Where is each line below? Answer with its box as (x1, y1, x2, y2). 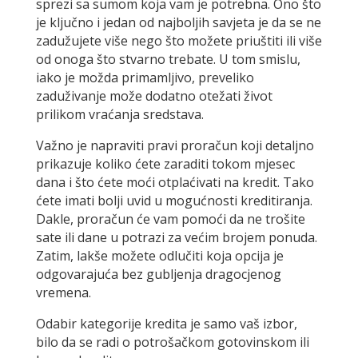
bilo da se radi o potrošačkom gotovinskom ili (35, 333, 309, 352)
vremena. (35, 284, 91, 302)
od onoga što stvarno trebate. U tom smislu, (35, 50, 300, 69)
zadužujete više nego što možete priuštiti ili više (35, 32, 322, 50)
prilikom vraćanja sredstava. (35, 105, 204, 124)
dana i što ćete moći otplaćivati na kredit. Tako (35, 173, 314, 192)
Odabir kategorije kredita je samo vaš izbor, (35, 315, 297, 333)
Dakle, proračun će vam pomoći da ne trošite (35, 210, 305, 229)
